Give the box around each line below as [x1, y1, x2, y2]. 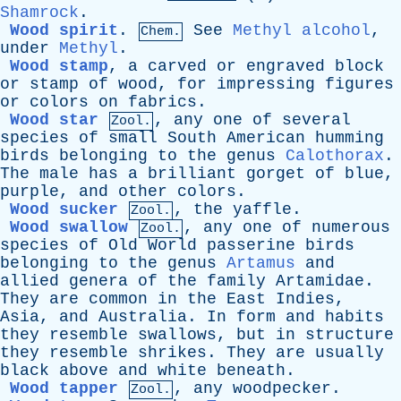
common [89, 290, 148, 308]
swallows [138, 326, 217, 344]
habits [325, 308, 384, 326]
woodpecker [233, 380, 331, 397]
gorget [246, 165, 305, 183]
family [207, 272, 266, 290]
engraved [246, 57, 325, 75]
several [282, 111, 351, 129]
